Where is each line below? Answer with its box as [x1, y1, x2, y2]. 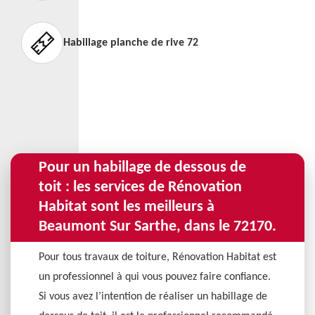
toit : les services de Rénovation [39, 179, 242, 195]
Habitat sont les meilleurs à [39, 199, 214, 215]
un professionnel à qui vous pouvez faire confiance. [39, 271, 271, 283]
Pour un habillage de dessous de [39, 160, 246, 176]
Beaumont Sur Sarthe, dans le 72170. [39, 219, 276, 235]
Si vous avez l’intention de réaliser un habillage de [39, 291, 267, 302]
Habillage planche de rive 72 [63, 37, 198, 49]
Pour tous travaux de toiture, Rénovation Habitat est [39, 252, 276, 263]
